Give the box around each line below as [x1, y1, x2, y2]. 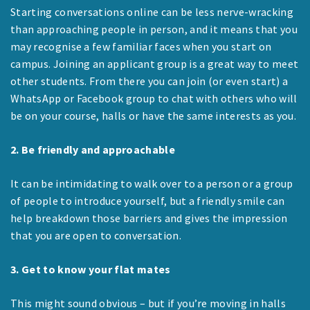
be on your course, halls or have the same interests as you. [10, 108, 296, 122]
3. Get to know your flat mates [10, 262, 171, 276]
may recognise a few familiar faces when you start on [10, 39, 272, 53]
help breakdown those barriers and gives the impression [10, 210, 288, 225]
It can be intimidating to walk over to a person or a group [10, 176, 293, 190]
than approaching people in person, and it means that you [10, 21, 298, 36]
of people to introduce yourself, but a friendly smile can [10, 193, 285, 208]
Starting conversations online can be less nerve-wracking [10, 4, 293, 19]
